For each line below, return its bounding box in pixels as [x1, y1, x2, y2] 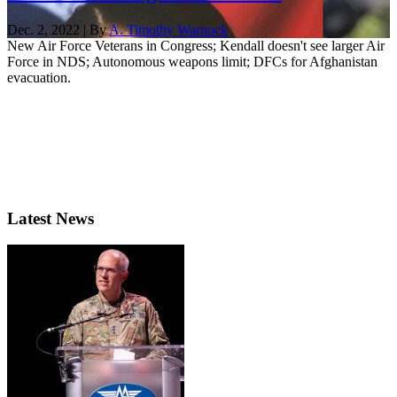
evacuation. [7, 69, 71, 85]
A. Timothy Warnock [109, 21, 228, 37]
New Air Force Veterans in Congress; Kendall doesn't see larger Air [7, 37, 385, 53]
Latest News [7, 208, 94, 228]
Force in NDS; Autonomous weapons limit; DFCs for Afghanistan [7, 53, 378, 69]
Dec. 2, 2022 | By [7, 21, 109, 37]
